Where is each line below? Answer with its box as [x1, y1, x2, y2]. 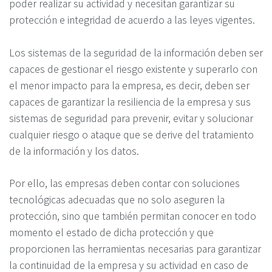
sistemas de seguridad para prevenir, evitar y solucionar [9, 110, 253, 125]
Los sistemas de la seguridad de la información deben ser [9, 44, 263, 59]
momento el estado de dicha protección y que [9, 225, 214, 240]
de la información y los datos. [9, 143, 139, 158]
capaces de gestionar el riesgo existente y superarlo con [9, 61, 257, 76]
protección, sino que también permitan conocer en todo [9, 208, 256, 223]
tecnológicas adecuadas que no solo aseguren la [9, 192, 225, 207]
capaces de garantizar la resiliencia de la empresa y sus [9, 93, 251, 109]
